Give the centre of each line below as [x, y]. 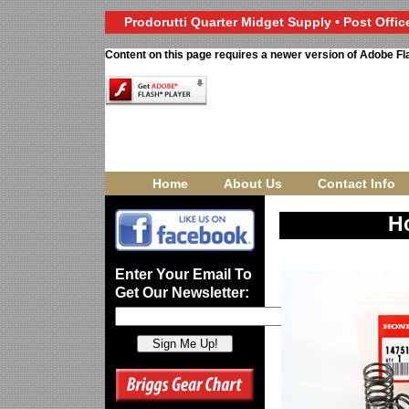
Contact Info [356, 183]
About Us [252, 183]
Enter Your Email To [184, 274]
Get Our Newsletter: [182, 292]
